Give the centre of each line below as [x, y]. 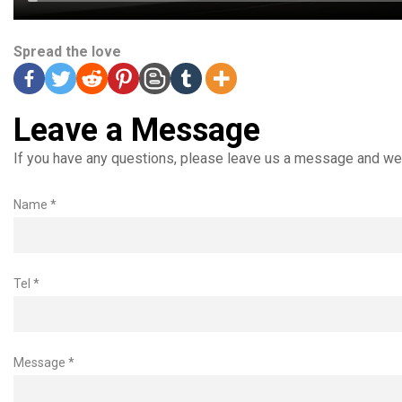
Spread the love [67, 51]
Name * [35, 204]
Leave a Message [137, 130]
